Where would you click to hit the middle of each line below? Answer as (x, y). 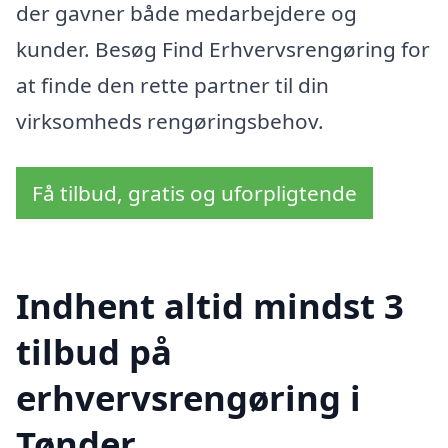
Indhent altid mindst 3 (210, 306)
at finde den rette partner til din (172, 84)
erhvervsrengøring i (188, 398)
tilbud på (94, 352)
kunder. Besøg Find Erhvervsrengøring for (223, 48)
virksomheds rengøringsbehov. (170, 120)
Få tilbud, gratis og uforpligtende (194, 192)
